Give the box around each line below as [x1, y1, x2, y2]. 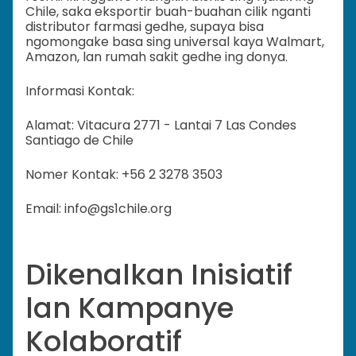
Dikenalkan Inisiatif [25, 255, 292, 295]
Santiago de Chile [25, 131, 133, 150]
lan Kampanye [25, 288, 234, 328]
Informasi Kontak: [25, 82, 134, 101]
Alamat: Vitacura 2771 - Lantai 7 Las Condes [25, 116, 296, 135]
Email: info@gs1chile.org [25, 199, 172, 219]
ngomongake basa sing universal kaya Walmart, [25, 33, 324, 52]
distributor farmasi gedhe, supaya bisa [25, 17, 264, 37]
